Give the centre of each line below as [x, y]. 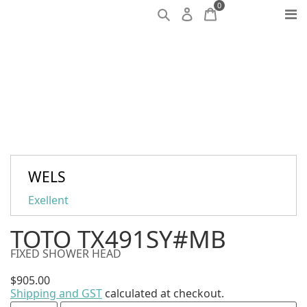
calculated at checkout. [163, 293]
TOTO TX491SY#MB [118, 239]
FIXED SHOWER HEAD [66, 254]
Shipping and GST [56, 293]
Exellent [48, 200]
